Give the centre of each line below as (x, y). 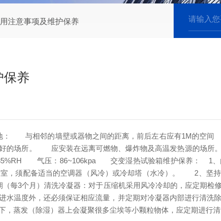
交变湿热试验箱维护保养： (148, 161)
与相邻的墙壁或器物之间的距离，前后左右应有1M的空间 (112, 136)
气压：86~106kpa (59, 161)
